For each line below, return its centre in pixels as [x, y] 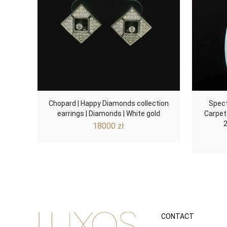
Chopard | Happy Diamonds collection [108, 103]
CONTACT [178, 216]
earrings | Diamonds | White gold [108, 113]
